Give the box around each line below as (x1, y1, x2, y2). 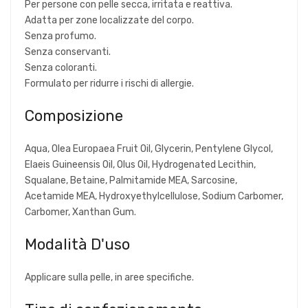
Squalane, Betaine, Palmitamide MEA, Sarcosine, (25, 174, 237, 186)
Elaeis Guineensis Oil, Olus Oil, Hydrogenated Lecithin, (25, 158, 256, 170)
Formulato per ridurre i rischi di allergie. (25, 77, 194, 89)
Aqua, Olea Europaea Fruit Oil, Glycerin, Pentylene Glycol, (25, 142, 273, 155)
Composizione (25, 106, 123, 125)
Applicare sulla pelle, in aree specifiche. (25, 271, 194, 283)
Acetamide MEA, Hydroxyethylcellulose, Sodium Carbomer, (25, 190, 283, 202)
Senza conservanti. (25, 45, 111, 58)
